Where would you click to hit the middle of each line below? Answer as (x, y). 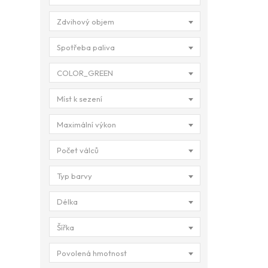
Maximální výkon (86, 124)
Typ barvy (74, 176)
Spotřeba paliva (86, 47)
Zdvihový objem (86, 22)
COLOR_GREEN (85, 73)
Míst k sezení (80, 99)
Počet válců (78, 150)
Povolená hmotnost (92, 253)
